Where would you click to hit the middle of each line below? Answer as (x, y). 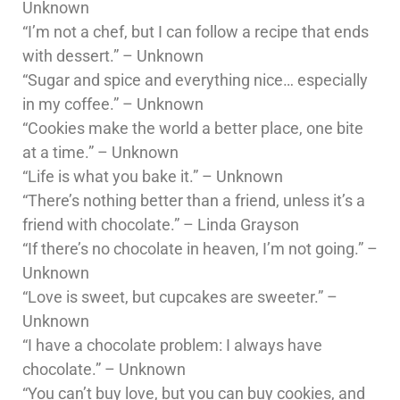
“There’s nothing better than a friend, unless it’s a (194, 200)
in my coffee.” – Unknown (113, 104)
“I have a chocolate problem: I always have (172, 345)
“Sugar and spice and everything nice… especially (195, 79)
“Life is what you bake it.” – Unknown (153, 176)
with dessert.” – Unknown (113, 55)
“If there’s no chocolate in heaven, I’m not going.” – (200, 248)
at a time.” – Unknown (100, 152)
